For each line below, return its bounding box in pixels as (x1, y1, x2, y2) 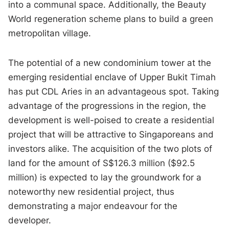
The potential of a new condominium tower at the (8, 58, 212, 68)
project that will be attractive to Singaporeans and (8, 129, 214, 140)
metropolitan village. (8, 28, 91, 39)
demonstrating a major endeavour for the (8, 201, 178, 212)
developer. (8, 215, 52, 226)
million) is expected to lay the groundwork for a (8, 172, 202, 183)
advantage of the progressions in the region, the (8, 101, 207, 111)
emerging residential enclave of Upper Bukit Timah (8, 72, 216, 83)
